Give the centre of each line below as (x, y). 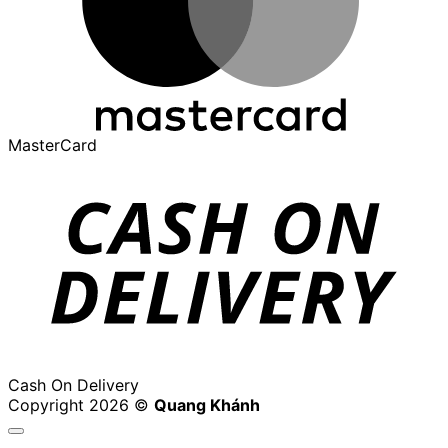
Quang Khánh (207, 405)
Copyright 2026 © (81, 405)
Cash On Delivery (73, 385)
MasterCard (52, 145)
